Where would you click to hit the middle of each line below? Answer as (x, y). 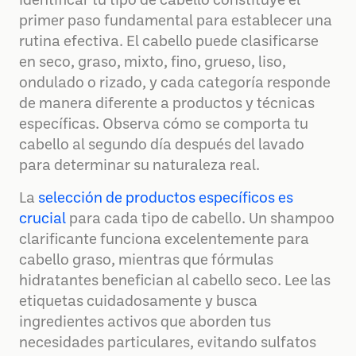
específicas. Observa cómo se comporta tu (164, 125)
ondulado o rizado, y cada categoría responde (175, 83)
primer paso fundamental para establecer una (176, 21)
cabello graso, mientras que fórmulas (146, 261)
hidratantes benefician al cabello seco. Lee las (175, 281)
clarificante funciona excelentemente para (164, 240)
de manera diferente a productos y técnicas (167, 104)
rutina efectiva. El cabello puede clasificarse (169, 42)
